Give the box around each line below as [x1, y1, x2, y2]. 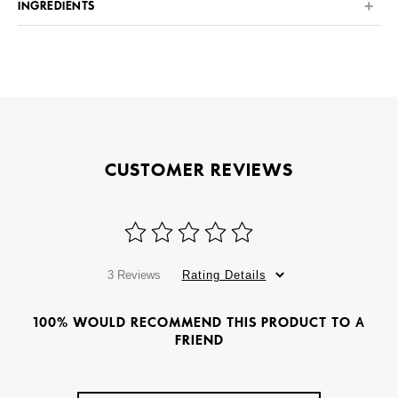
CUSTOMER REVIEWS [105, 159, 293, 181]
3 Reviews [107, 268, 161, 283]
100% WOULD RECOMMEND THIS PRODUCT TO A [33, 314, 365, 331]
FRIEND [174, 332, 224, 349]
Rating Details [181, 268, 267, 283]
